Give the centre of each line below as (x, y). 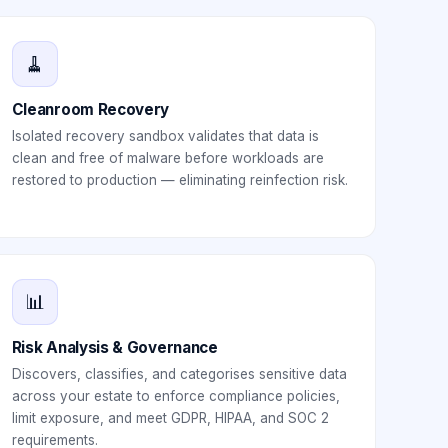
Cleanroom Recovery (90, 109)
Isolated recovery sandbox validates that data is (165, 136)
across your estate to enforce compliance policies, (175, 396)
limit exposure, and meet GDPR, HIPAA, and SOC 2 (170, 418)
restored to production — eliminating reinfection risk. (179, 180)
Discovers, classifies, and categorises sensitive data (179, 374)
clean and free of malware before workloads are (167, 158)
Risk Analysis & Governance (114, 347)
